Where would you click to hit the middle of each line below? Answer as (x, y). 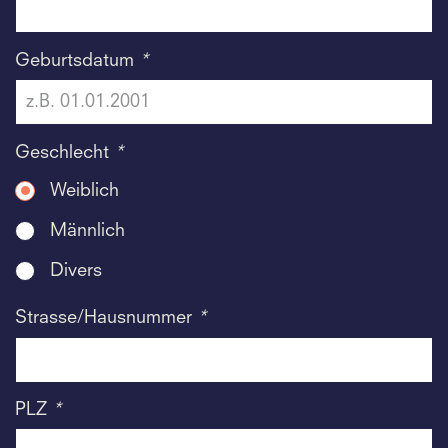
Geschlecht (64, 152)
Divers (76, 270)
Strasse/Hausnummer (106, 318)
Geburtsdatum (77, 60)
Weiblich (84, 190)
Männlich (87, 230)
